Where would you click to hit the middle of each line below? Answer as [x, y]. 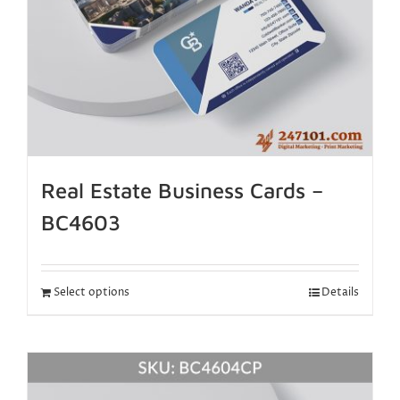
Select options [92, 293]
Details [340, 293]
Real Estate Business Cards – [182, 191]
